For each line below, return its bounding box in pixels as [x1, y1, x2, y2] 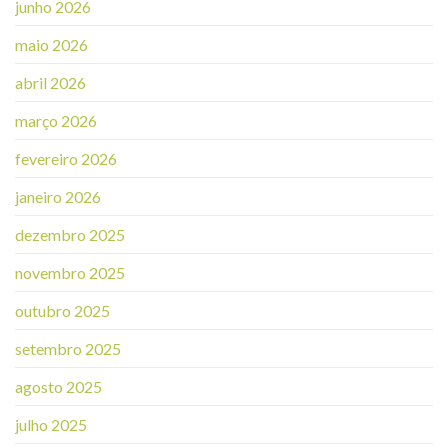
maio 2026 [15, 34, 88, 54]
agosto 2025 [15, 376, 102, 396]
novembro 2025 [15, 262, 125, 282]
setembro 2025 [15, 338, 121, 358]
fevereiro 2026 [15, 148, 117, 168]
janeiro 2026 [15, 186, 101, 206]
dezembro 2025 [15, 224, 125, 244]
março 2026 [15, 110, 97, 130]
